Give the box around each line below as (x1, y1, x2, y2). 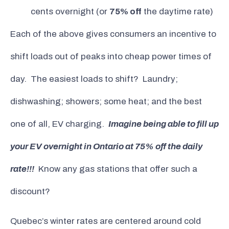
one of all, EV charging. (10, 119, 108, 129)
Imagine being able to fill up (108, 119, 219, 129)
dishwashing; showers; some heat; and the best (10, 96, 202, 106)
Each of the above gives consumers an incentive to (10, 29, 216, 39)
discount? (10, 186, 50, 196)
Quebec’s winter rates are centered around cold (10, 216, 201, 226)
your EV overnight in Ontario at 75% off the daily (10, 141, 202, 151)
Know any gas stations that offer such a (34, 164, 197, 174)
